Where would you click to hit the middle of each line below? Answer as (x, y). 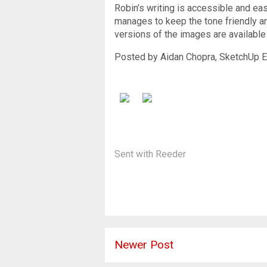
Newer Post (144, 244)
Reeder (171, 154)
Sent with (135, 154)
